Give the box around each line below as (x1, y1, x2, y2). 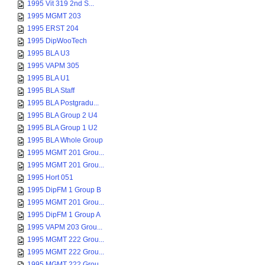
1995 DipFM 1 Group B (27, 186, 101, 194)
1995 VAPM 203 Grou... (27, 223, 102, 231)
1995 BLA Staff (27, 86, 75, 95)
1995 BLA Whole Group (27, 136, 103, 144)
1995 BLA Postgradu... (27, 99, 99, 107)
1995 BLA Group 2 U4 (27, 111, 98, 119)
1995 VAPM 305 (27, 62, 79, 70)
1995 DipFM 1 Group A (27, 211, 101, 219)
